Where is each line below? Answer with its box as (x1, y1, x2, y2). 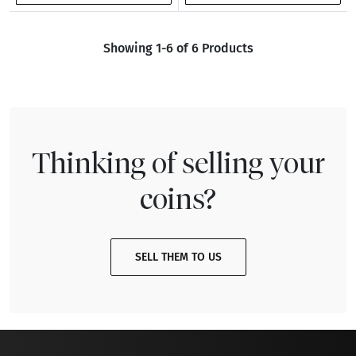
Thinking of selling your (31, 145, 325, 180)
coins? (140, 180, 216, 215)
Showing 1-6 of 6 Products (103, 41, 253, 56)
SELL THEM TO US (134, 250, 222, 265)
